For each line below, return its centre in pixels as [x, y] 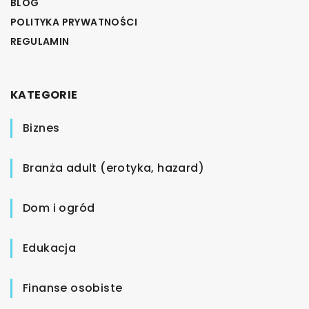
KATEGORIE [44, 94]
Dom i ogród [59, 208]
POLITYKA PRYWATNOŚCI [74, 22]
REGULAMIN [40, 41]
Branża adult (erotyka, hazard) [113, 168]
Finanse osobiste [73, 288]
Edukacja [50, 248]
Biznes [41, 128]
